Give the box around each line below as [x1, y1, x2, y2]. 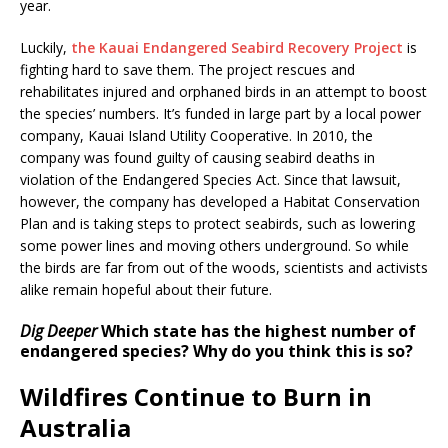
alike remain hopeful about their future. [20, 279, 272, 299]
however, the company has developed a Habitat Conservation [20, 191, 420, 211]
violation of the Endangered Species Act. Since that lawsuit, [20, 169, 401, 189]
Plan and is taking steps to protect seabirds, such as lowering [20, 213, 415, 233]
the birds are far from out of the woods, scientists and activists [20, 257, 428, 277]
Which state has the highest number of [97, 319, 416, 342]
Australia [20, 410, 131, 444]
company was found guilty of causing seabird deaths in [20, 147, 375, 167]
